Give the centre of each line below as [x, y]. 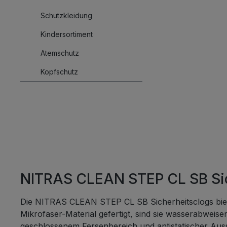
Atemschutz [60, 53]
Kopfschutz [59, 72]
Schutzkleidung [66, 15]
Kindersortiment [67, 34]
